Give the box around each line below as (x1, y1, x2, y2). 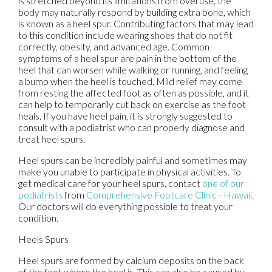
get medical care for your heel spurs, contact (18, 177, 202, 189)
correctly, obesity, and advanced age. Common (18, 40, 209, 52)
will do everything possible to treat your (69, 200, 233, 212)
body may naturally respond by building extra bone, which (18, 5, 251, 18)
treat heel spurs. (18, 132, 85, 144)
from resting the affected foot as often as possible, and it (18, 86, 249, 98)
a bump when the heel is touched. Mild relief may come (18, 75, 242, 87)
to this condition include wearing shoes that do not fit (18, 29, 233, 41)
